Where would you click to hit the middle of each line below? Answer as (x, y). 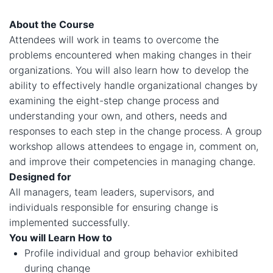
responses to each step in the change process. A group (136, 131)
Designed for (40, 177)
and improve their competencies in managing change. (132, 161)
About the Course (53, 24)
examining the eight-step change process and (114, 101)
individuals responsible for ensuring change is (114, 207)
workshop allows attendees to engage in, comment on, (134, 146)
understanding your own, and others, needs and (118, 116)
